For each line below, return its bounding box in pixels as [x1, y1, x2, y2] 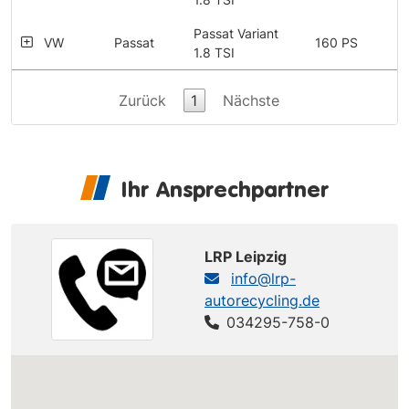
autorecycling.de [204, 290, 320, 309]
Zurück [118, 90, 166, 110]
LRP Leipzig [204, 246, 287, 266]
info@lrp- [231, 268, 296, 288]
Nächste [222, 90, 279, 110]
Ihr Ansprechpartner [121, 174, 329, 203]
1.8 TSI [194, 44, 235, 60]
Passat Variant [194, 25, 278, 41]
